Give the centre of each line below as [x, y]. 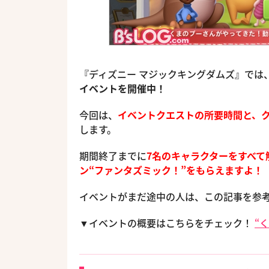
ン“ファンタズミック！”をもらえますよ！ [171, 170]
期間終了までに [113, 156]
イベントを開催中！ [122, 88]
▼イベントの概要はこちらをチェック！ [167, 223]
